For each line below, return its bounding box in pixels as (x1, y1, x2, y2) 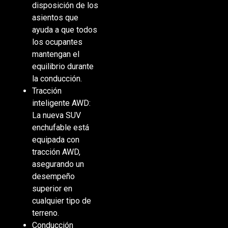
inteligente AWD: (32, 98, 91, 108)
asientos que (32, 13, 78, 23)
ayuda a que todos (32, 25, 97, 35)
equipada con (32, 135, 79, 145)
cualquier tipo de (32, 196, 91, 206)
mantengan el (32, 49, 79, 60)
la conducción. (32, 74, 82, 84)
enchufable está (32, 123, 89, 133)
